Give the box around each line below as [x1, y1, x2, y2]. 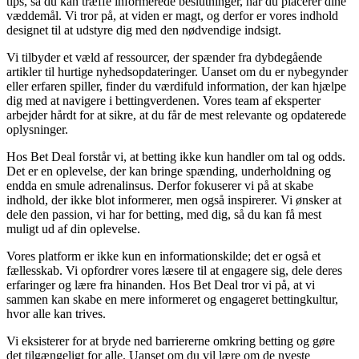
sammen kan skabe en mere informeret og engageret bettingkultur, [6, 292, 338, 306]
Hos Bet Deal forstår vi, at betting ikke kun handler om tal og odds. [6, 150, 345, 163]
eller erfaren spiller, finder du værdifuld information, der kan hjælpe [6, 79, 346, 93]
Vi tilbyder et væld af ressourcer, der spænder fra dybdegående [6, 50, 322, 64]
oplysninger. [6, 123, 68, 136]
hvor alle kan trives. [6, 307, 106, 321]
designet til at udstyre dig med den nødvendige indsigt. [6, 23, 281, 37]
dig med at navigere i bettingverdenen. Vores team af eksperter [6, 94, 321, 107]
